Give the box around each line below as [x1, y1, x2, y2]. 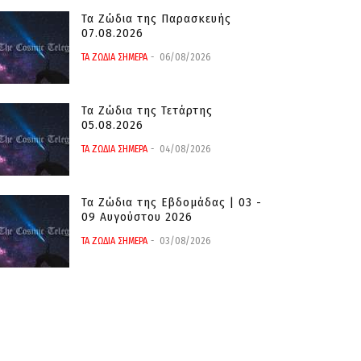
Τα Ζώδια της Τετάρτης [81, 103, 213, 118]
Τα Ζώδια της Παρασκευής [81, 11, 231, 26]
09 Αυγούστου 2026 [81, 210, 193, 224]
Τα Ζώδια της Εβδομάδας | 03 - [81, 195, 262, 210]
